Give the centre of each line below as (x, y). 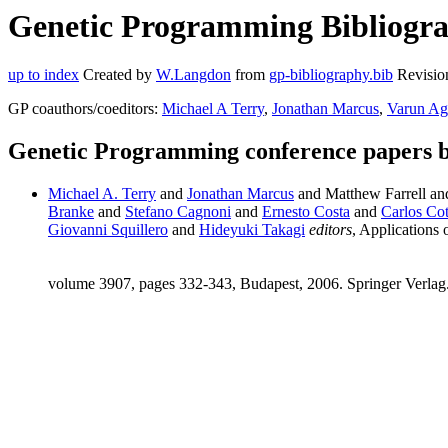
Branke (71, 212)
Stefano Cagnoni (178, 212)
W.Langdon (193, 75)
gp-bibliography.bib (331, 75)
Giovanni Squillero (108, 230)
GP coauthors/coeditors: (85, 109)
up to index (43, 75)
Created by (117, 75)
